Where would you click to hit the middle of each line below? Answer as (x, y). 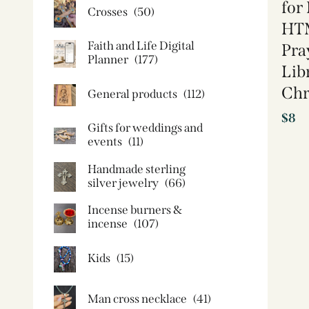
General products (132, 94)
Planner (108, 60)
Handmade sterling (137, 169)
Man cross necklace (137, 299)
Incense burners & (135, 210)
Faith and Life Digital (141, 46)
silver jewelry (123, 183)
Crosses (108, 12)
